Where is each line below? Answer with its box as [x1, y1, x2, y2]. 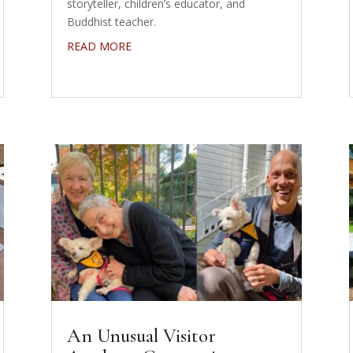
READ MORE [66, 38, 132, 54]
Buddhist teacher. [66, 13, 156, 29]
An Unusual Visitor [66, 324, 216, 348]
